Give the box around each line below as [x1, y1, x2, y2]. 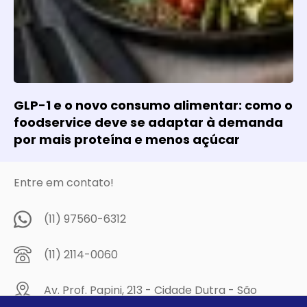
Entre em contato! [14, 174, 114, 191]
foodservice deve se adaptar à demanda [14, 113, 283, 131]
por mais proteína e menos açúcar [14, 130, 240, 148]
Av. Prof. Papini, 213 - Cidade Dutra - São [44, 282, 257, 298]
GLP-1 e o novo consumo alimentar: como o [14, 96, 293, 114]
